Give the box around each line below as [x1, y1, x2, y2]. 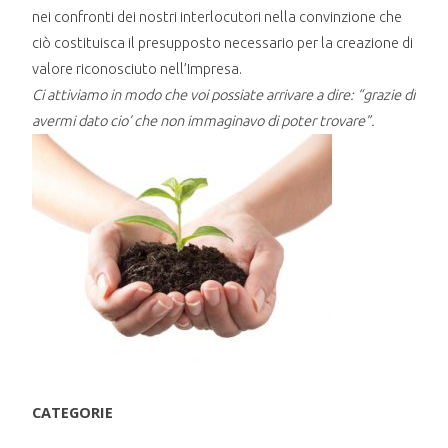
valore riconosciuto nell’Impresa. [32, 59, 243, 77]
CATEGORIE [32, 401, 114, 422]
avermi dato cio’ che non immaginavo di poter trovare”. [32, 111, 376, 129]
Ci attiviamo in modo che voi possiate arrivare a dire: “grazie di [32, 85, 416, 103]
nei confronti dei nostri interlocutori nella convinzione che [32, 7, 403, 25]
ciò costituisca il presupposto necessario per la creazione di [32, 33, 414, 51]
